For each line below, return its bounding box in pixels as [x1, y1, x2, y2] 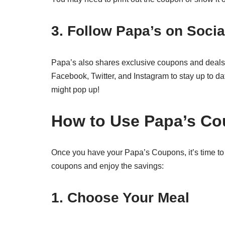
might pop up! [51, 85, 99, 94]
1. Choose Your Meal [51, 190, 189, 205]
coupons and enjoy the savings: [51, 162, 164, 170]
